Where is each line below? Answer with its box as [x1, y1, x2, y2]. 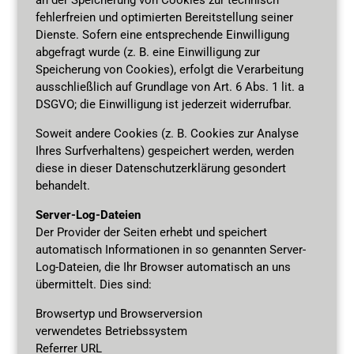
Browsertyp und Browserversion [35, 306, 202, 321]
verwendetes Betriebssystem [35, 323, 187, 338]
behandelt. [35, 178, 90, 193]
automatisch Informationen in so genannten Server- [35, 242, 306, 257]
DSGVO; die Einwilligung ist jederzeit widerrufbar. [35, 96, 292, 111]
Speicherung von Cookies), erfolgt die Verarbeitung [35, 62, 303, 77]
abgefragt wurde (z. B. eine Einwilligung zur [35, 44, 260, 59]
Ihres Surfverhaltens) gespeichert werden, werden [35, 143, 294, 158]
